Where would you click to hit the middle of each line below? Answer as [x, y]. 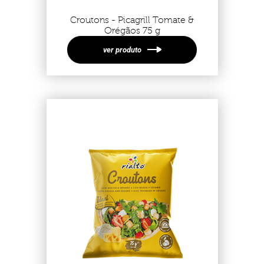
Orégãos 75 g [132, 30]
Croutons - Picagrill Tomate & [132, 20]
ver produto [122, 49]
